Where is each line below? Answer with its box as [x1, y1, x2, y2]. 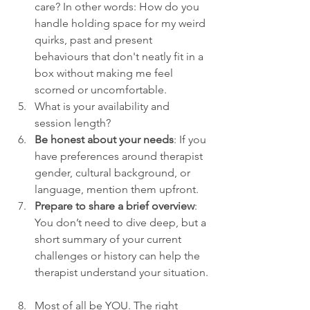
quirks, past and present [35, 33, 155, 47]
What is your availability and [35, 100, 172, 113]
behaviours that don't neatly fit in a [35, 50, 206, 64]
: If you [174, 133, 209, 147]
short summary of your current [35, 232, 184, 246]
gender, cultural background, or [35, 166, 193, 180]
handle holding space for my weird [35, 17, 208, 30]
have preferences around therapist [35, 149, 206, 163]
